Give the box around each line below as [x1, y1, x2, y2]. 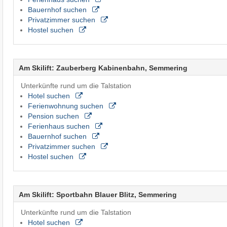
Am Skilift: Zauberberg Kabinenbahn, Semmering [18, 63, 187, 72]
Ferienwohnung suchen [27, 101, 105, 110]
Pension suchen [27, 111, 81, 120]
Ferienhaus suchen [27, 122, 92, 130]
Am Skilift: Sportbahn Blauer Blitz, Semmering [18, 190, 177, 199]
